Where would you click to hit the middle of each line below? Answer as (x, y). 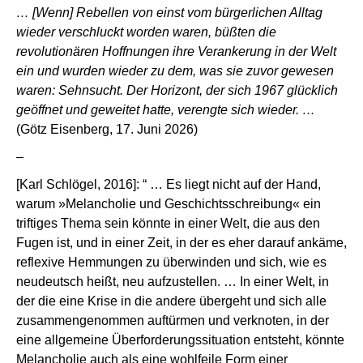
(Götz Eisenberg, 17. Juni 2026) (107, 129)
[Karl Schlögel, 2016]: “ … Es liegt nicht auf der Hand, (169, 184)
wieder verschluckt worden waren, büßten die (146, 32)
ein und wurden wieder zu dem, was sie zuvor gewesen (175, 71)
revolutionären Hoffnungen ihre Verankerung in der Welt (176, 51)
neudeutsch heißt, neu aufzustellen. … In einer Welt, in (173, 282)
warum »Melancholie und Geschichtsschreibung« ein (169, 204)
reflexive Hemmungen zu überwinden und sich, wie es (171, 262)
